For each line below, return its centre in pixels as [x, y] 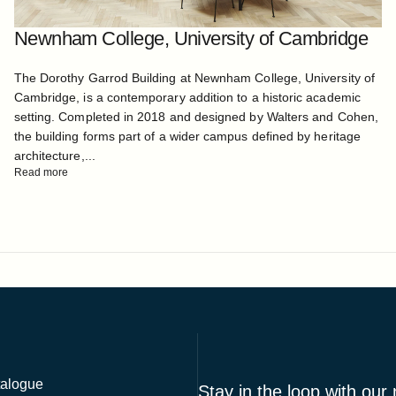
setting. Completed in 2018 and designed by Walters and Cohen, [196, 117]
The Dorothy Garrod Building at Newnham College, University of [194, 78]
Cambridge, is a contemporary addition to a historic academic [187, 98]
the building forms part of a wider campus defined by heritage [187, 137]
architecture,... [54, 156]
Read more [41, 173]
